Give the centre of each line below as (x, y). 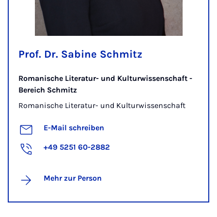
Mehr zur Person (73, 178)
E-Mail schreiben (74, 128)
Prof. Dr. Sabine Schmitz (80, 54)
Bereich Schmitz (48, 90)
